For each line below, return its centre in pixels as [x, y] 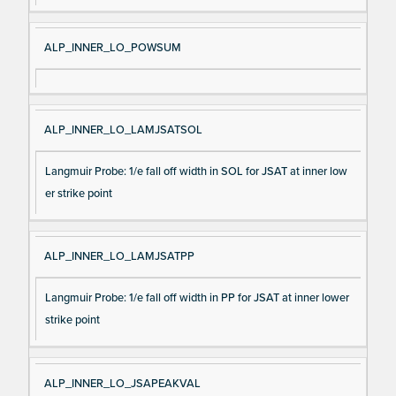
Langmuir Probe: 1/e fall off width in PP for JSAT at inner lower [197, 298]
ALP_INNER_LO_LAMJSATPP [119, 257]
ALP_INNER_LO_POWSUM [112, 48]
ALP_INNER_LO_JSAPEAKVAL [122, 383]
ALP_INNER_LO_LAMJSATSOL [123, 130]
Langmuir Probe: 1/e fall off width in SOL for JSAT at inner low [196, 172]
